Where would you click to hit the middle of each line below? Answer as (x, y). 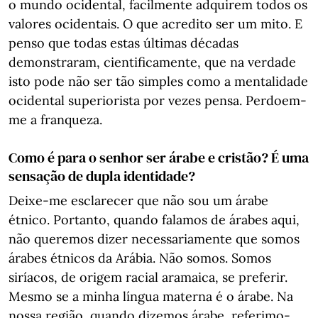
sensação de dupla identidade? (102, 176)
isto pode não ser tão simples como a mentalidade (158, 81)
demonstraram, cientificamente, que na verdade (152, 62)
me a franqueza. (55, 120)
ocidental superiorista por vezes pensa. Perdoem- (158, 100)
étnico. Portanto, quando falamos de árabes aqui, (154, 220)
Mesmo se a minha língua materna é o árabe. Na (151, 296)
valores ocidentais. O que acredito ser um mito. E (155, 24)
